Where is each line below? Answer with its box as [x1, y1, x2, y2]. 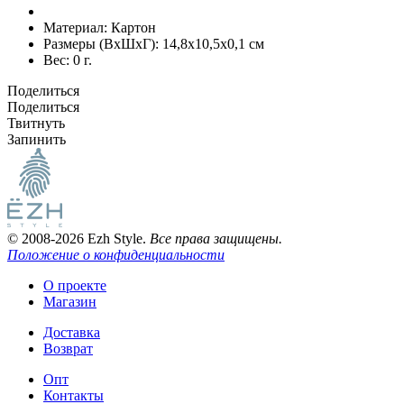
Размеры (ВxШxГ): [43, 35, 159, 51]
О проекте [43, 277, 106, 293]
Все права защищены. [150, 230, 282, 246]
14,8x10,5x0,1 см [159, 35, 264, 51]
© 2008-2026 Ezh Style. [7, 230, 146, 246]
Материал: [43, 19, 107, 35]
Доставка [43, 324, 100, 340]
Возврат [43, 340, 93, 356]
